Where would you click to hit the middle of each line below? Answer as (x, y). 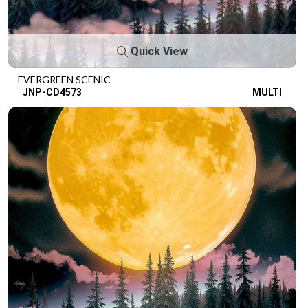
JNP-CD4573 (52, 92)
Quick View (158, 51)
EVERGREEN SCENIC (64, 79)
